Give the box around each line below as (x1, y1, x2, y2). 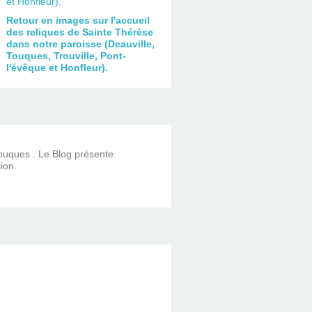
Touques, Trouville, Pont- (6, 49, 126, 61)
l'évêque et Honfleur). (6, 61, 108, 73)
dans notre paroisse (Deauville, (6, 38, 155, 49)
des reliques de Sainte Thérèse (6, 26, 153, 38)
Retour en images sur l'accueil (6, 14, 150, 26)
